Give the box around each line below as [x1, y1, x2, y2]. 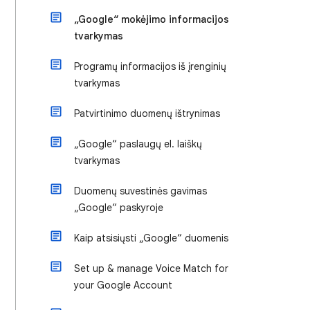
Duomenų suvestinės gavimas [74, 185, 207, 197]
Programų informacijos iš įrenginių [74, 60, 226, 73]
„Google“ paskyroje [74, 201, 163, 214]
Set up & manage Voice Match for [74, 262, 228, 275]
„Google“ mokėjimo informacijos [74, 13, 229, 26]
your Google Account [74, 279, 172, 291]
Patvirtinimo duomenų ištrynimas [74, 107, 220, 120]
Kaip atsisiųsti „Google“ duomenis [74, 232, 228, 244]
